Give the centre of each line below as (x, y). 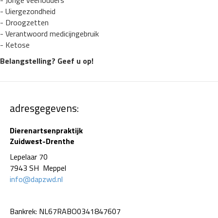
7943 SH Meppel (38, 168)
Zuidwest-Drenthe (42, 141)
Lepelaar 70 (29, 157)
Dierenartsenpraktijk (46, 131)
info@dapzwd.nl (36, 179)
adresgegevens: (44, 108)
